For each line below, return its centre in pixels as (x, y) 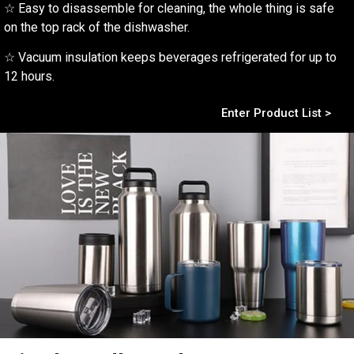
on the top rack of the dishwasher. (97, 28)
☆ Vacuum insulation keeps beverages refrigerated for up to (170, 58)
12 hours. (29, 77)
